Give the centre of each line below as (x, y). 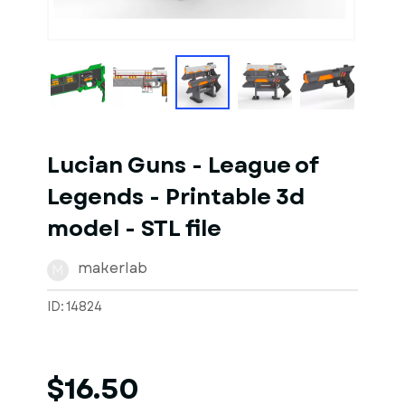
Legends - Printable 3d (176, 197)
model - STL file (134, 229)
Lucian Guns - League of (183, 165)
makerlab (113, 268)
